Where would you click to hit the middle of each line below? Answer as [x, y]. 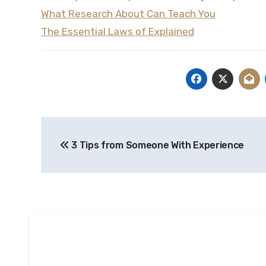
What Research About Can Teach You [128, 14]
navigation [88, 153]
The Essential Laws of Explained [118, 31]
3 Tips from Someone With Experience [157, 145]
